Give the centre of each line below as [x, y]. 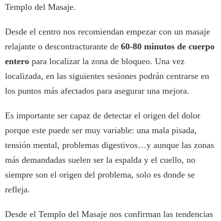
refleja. [18, 190]
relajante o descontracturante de [63, 47]
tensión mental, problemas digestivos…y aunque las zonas [110, 145]
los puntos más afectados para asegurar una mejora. [97, 91]
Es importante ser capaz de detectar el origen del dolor [103, 116]
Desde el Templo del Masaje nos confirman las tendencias [109, 214]
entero [18, 61]
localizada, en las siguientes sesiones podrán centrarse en [107, 76]
